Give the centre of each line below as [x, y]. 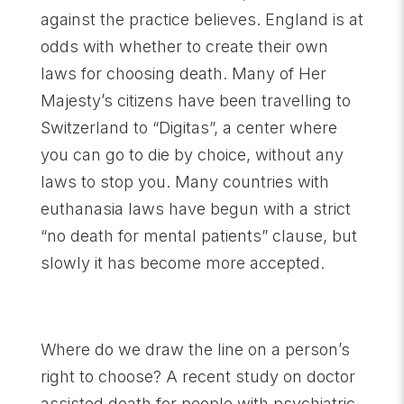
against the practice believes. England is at [202, 19]
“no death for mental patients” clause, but [198, 235]
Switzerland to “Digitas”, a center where [188, 127]
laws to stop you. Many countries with [184, 181]
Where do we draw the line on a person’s [195, 349]
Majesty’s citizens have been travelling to [195, 100]
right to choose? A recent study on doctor [197, 376]
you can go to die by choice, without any [192, 154]
